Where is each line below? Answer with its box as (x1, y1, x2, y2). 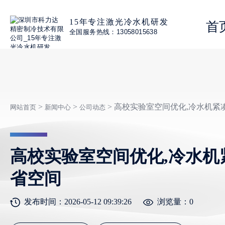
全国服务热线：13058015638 (69, 28, 158, 36)
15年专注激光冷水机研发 (69, 17, 169, 26)
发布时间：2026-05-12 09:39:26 (24, 197, 132, 206)
